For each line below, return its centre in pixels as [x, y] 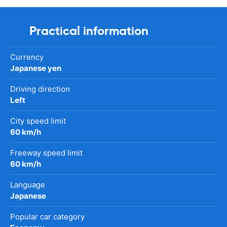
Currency [27, 57]
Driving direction [40, 89]
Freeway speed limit [46, 153]
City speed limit [38, 121]
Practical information [89, 31]
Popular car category [47, 216]
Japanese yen [36, 68]
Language [28, 184]
